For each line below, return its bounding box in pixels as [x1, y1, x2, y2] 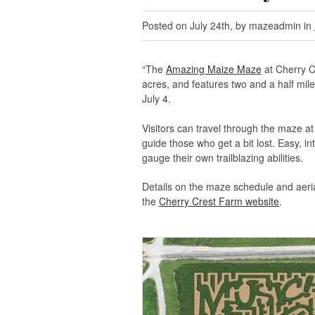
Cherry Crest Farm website [159, 194, 279, 208]
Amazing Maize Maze [166, 62, 262, 76]
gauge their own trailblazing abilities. [142, 150, 303, 165]
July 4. [142, 91, 171, 105]
